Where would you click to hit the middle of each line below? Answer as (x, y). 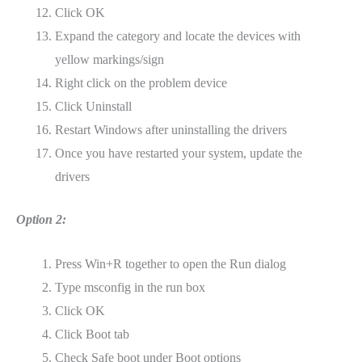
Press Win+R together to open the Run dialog (170, 263)
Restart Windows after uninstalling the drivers (171, 130)
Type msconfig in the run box (130, 287)
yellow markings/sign (109, 60)
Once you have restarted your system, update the (179, 154)
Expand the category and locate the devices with (178, 36)
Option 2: (41, 220)
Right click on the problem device (141, 83)
